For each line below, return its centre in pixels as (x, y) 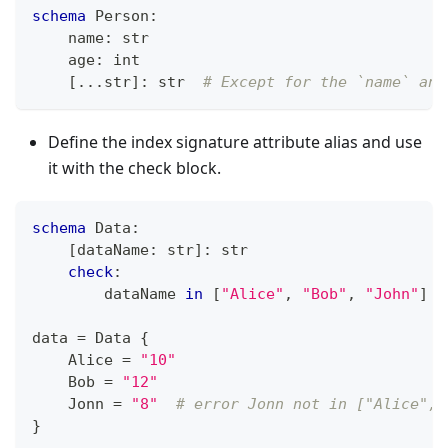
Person (117, 16)
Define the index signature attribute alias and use (235, 142)
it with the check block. (134, 168)
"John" (392, 294)
